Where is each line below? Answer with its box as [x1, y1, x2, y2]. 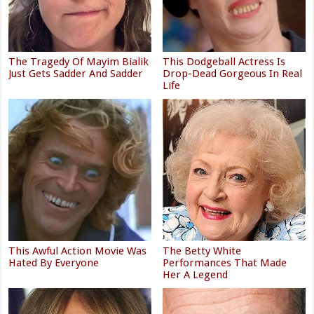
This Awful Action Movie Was [8, 245, 147, 258]
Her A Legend [163, 268, 228, 282]
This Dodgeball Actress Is [163, 55, 286, 68]
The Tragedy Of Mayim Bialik [8, 55, 149, 68]
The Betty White [163, 245, 242, 258]
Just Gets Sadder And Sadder [8, 67, 144, 80]
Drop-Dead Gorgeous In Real [163, 67, 303, 80]
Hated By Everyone [8, 257, 100, 270]
